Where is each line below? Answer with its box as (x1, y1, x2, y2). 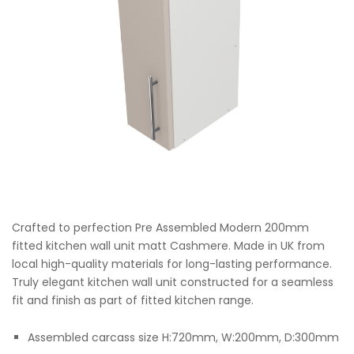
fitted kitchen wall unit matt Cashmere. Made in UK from (12, 238, 325, 254)
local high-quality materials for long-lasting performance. (12, 256, 332, 273)
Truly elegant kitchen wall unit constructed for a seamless (12, 274, 333, 291)
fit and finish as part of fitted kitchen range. (12, 292, 254, 309)
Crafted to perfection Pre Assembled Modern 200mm (12, 220, 309, 236)
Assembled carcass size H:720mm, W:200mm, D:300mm (28, 329, 339, 345)
